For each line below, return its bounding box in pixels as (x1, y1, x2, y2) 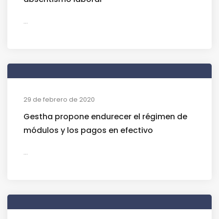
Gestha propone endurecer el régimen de (23, 110, 187, 122)
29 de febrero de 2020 (23, 94, 95, 104)
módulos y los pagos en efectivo (23, 124, 153, 136)
